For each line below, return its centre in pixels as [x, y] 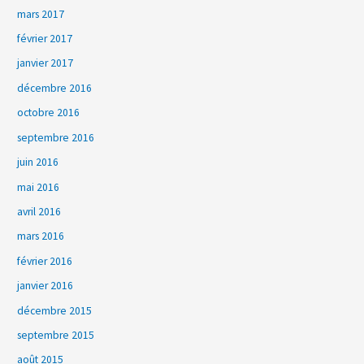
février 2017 [45, 39]
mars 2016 [41, 236]
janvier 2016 [45, 286]
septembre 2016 [56, 137]
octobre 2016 [49, 113]
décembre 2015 [55, 310]
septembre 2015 [56, 335]
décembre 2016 [55, 88]
